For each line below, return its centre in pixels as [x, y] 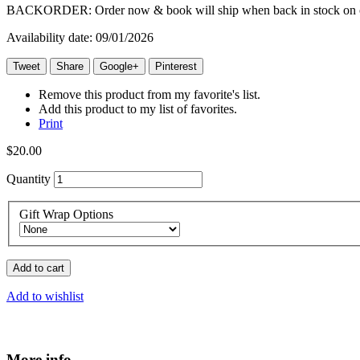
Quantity [29, 179]
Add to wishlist [45, 296]
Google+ [119, 67]
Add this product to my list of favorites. [138, 109]
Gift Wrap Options [68, 214]
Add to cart [39, 268]
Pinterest [176, 67]
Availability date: [49, 38]
